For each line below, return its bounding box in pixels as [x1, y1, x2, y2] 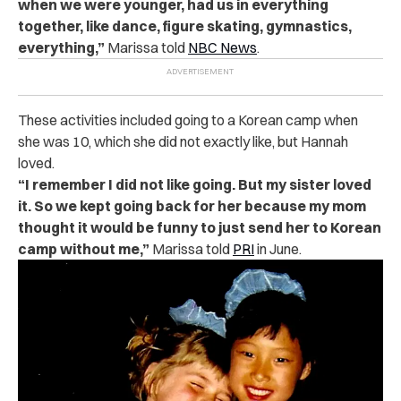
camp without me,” [18, 239, 149, 258]
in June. [254, 239, 302, 258]
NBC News [188, 38, 257, 56]
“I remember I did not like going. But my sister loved [18, 175, 371, 193]
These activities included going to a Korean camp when [18, 110, 358, 129]
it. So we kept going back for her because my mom [18, 196, 366, 215]
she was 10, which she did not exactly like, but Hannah [18, 132, 348, 150]
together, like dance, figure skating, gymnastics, [18, 16, 352, 35]
